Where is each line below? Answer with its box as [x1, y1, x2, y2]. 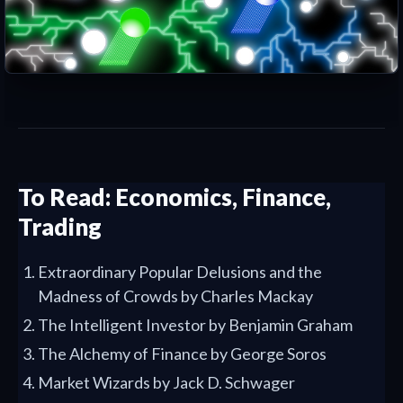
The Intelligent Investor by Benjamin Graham [38, 315, 353, 336]
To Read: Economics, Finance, [18, 183, 331, 212]
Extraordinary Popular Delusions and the [38, 262, 322, 282]
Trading [18, 212, 102, 242]
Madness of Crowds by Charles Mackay [38, 286, 313, 307]
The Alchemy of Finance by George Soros [38, 344, 327, 364]
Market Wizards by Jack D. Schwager [38, 372, 295, 393]
